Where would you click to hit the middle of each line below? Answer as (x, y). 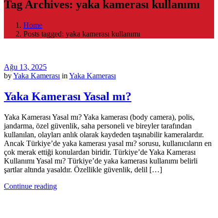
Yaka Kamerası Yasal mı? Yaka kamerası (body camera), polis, (99, 117)
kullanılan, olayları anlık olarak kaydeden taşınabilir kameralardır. (104, 134)
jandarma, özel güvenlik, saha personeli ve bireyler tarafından (98, 126)
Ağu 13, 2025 (25, 67)
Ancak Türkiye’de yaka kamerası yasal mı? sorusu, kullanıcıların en (108, 143)
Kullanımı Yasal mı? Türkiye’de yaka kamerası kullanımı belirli (101, 161)
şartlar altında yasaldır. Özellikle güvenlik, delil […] (83, 169)
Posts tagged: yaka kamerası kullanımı (82, 34)
